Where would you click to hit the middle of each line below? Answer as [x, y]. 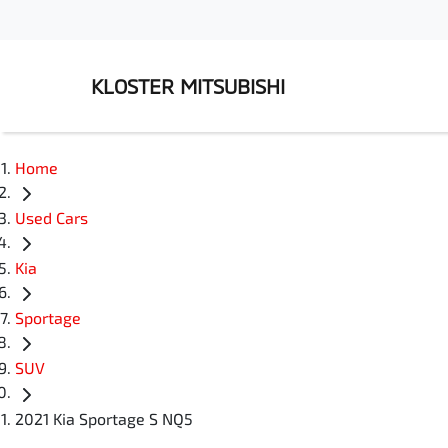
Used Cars [51, 218]
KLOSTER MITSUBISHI [188, 86]
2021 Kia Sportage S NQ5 [104, 418]
